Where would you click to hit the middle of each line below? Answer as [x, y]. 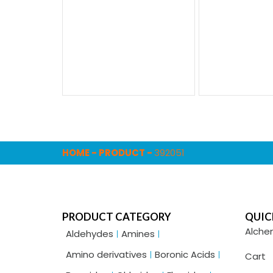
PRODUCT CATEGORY [117, 216]
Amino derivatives [106, 254]
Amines [138, 233]
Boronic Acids [185, 254]
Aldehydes [90, 233]
